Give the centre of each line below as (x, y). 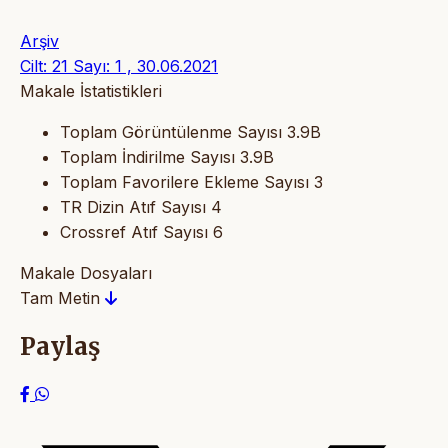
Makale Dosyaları (86, 272)
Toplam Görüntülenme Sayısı (171, 131)
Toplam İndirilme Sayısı (147, 156)
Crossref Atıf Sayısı (134, 231)
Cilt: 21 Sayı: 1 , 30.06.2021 (119, 65)
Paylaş (60, 346)
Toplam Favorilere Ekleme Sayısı (184, 181)
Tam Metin (62, 297)
